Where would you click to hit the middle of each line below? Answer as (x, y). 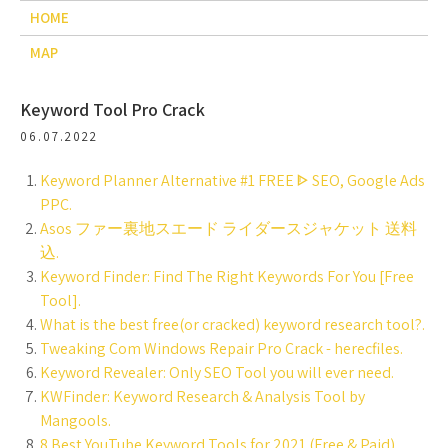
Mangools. (75, 420)
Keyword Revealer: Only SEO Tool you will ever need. (217, 372)
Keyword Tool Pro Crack (112, 109)
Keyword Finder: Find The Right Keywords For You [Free (227, 276)
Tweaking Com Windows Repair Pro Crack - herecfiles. (221, 348)
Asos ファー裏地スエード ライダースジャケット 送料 (228, 228)
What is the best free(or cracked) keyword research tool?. (232, 324)
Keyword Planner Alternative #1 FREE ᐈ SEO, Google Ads (232, 180)
